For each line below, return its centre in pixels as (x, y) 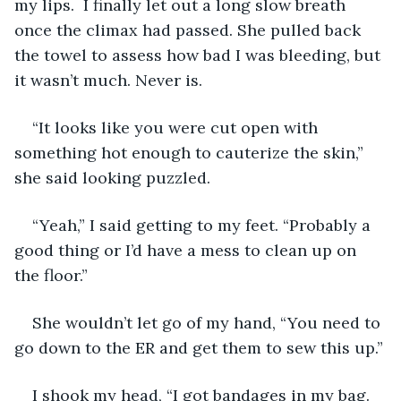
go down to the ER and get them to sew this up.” (199, 347)
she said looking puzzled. (112, 177)
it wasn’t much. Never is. (108, 80)
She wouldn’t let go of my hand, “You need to (209, 322)
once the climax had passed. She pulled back (190, 30)
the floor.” (51, 275)
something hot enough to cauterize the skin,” (191, 152)
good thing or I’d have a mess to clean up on (188, 250)
